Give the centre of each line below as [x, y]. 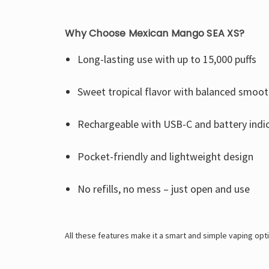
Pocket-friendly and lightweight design [165, 156]
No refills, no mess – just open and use [163, 189]
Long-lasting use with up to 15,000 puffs [167, 59]
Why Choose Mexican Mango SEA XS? [155, 33]
